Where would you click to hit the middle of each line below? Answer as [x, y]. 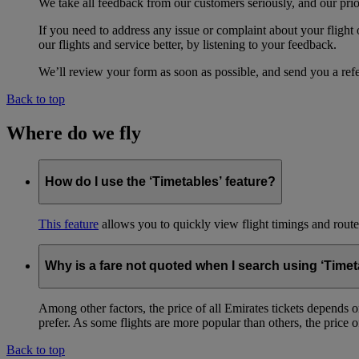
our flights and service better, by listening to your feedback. [188, 44]
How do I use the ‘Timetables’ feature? [160, 182]
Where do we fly [74, 133]
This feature [69, 224]
